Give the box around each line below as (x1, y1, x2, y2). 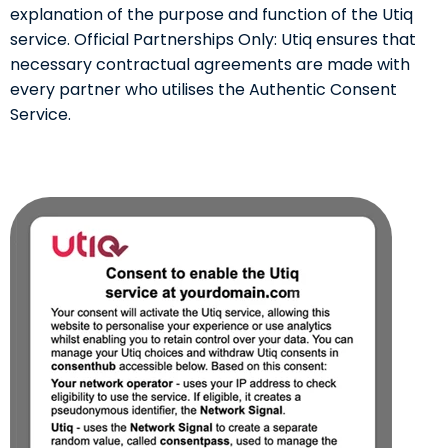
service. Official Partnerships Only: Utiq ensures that (10, 28, 416, 52)
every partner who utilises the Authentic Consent (10, 78, 397, 102)
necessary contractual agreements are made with (10, 53, 410, 77)
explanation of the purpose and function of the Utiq (10, 3, 413, 27)
